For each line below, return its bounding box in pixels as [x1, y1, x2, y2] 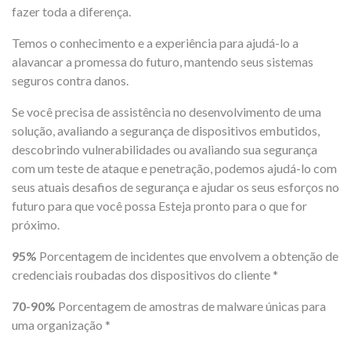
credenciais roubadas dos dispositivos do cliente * [12, 267, 278, 283]
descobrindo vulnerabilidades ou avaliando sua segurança [12, 142, 317, 157]
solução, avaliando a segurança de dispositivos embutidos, [12, 123, 320, 139]
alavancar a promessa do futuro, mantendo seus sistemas [12, 54, 313, 70]
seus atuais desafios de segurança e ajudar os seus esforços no [12, 179, 339, 195]
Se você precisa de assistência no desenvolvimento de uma [12, 104, 321, 120]
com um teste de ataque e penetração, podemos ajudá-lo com [12, 161, 337, 176]
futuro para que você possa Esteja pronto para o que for [12, 198, 307, 214]
